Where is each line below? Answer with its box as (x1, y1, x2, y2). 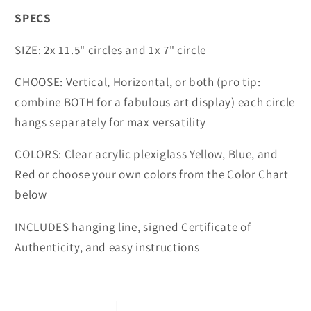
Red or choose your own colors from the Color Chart (15, 166, 289, 183)
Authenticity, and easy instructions (15, 238, 200, 255)
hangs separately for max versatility (15, 114, 207, 130)
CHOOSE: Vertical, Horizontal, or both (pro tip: (15, 74, 261, 90)
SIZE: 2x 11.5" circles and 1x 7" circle (15, 41, 207, 58)
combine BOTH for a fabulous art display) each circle (15, 94, 296, 110)
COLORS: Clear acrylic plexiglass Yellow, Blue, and (15, 146, 278, 162)
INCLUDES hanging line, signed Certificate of (15, 218, 251, 235)
